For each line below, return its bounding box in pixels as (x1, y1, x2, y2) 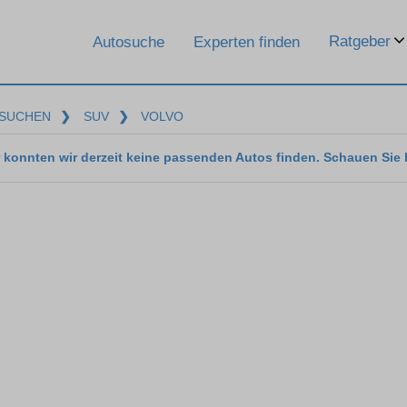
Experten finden (194, 33, 300, 51)
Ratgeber (329, 33, 391, 50)
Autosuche (93, 33, 164, 51)
